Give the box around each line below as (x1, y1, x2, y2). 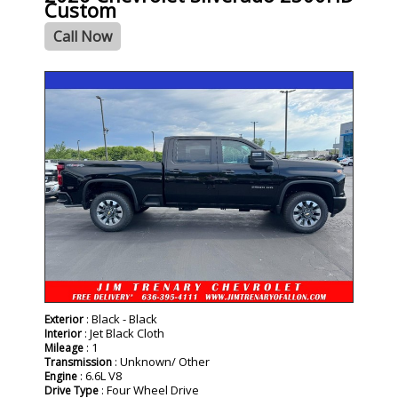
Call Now (53, 27, 112, 47)
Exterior (44, 312, 84, 328)
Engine (44, 369, 77, 385)
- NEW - (48, 74, 84, 90)
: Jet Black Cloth (82, 325, 164, 342)
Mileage (44, 340, 84, 356)
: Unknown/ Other (112, 354, 210, 370)
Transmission (44, 354, 112, 370)
